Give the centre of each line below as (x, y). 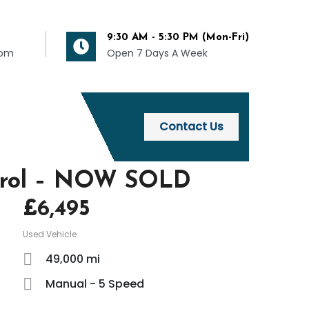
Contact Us (191, 127)
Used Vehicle (50, 235)
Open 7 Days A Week (157, 53)
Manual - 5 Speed (94, 284)
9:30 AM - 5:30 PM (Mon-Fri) (178, 38)
